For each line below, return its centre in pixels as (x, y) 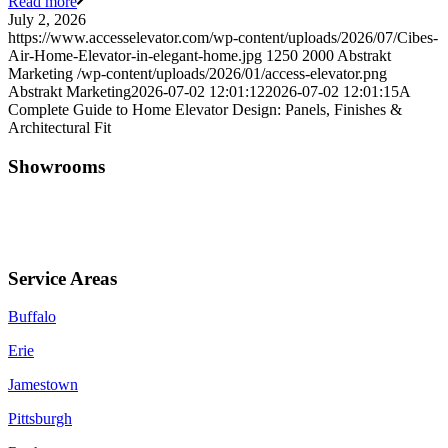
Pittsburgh (40, 419)
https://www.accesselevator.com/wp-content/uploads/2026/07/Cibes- (223, 38)
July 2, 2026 (47, 20)
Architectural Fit (59, 128)
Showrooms (56, 167)
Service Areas (62, 278)
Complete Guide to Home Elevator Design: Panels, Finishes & (205, 110)
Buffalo (32, 317)
